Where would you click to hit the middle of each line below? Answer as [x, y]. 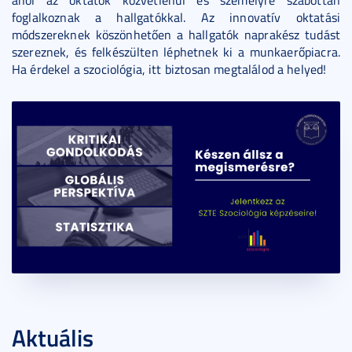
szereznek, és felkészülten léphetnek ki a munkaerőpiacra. [176, 52]
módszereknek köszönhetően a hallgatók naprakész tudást [176, 35]
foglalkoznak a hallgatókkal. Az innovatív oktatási [176, 17]
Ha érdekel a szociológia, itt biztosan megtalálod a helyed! [169, 69]
